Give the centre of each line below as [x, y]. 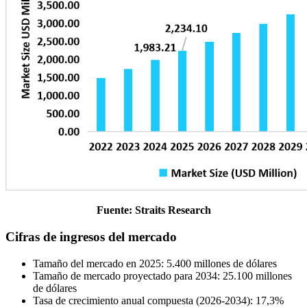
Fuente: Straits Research [153, 210]
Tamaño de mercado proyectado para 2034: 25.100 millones [162, 275]
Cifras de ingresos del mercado [91, 236]
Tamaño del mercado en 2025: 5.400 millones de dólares [155, 263]
